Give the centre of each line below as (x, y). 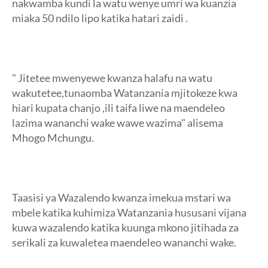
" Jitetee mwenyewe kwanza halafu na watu (112, 78)
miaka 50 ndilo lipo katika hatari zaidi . (100, 18)
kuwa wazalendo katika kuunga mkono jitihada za (125, 227)
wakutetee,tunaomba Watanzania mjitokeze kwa (125, 93)
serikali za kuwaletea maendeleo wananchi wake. (124, 242)
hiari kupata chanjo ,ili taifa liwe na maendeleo (118, 108)
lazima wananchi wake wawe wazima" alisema (118, 123)
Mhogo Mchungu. (53, 138)
